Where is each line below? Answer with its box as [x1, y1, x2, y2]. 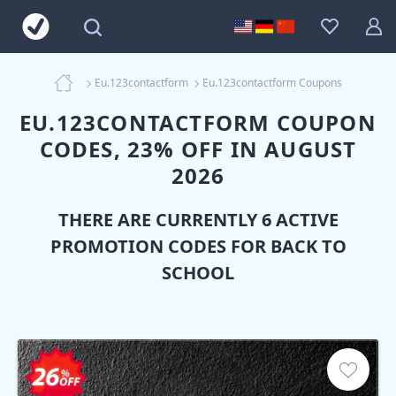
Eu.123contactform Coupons [202, 75, 342, 90]
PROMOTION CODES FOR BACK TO [49, 234, 346, 258]
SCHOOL [162, 261, 234, 285]
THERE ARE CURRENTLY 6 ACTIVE [57, 208, 339, 232]
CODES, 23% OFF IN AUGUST [39, 134, 357, 164]
